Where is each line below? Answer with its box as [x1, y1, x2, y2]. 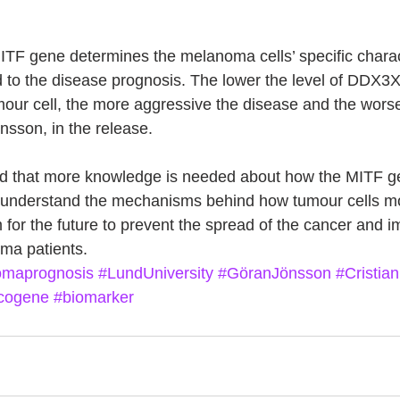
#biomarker [54, 288, 134, 306]
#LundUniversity [98, 264, 213, 282]
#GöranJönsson [218, 264, 331, 282]
